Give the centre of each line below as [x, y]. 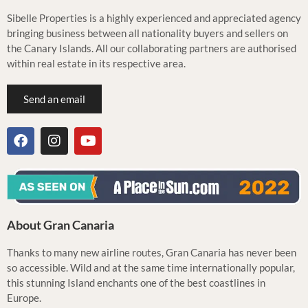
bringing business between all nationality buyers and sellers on [147, 33]
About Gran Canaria [60, 225]
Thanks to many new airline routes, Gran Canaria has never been [152, 252]
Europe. [24, 298]
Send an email [54, 99]
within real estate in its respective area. [96, 64]
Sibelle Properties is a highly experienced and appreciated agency [154, 18]
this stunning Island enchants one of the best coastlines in [136, 283]
